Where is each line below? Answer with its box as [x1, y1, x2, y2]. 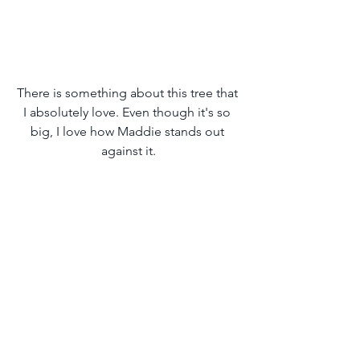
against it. [101, 142, 156, 158]
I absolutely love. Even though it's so [23, 104, 234, 120]
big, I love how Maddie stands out [30, 123, 227, 139]
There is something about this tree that [16, 84, 241, 100]
